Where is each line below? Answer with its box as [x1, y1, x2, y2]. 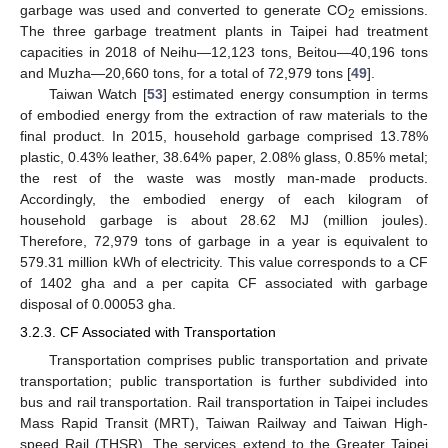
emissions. [355, 2, 428, 19]
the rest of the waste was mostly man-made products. [20, 170, 428, 187]
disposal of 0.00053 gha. [20, 296, 176, 313]
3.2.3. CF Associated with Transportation [20, 324, 276, 341]
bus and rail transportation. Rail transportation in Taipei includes [20, 393, 428, 410]
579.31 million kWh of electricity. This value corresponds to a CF [20, 254, 428, 271]
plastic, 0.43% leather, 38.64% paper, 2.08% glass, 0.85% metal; [20, 149, 428, 166]
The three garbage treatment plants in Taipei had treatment [20, 23, 428, 40]
